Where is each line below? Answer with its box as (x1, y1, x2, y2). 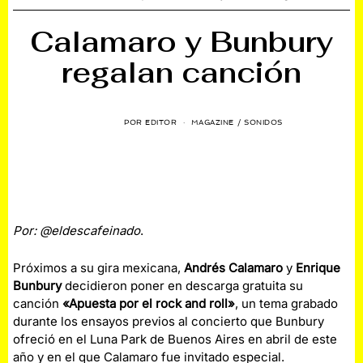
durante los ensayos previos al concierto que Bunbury (13, 314, 325, 329)
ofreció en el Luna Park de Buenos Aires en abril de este (13, 331, 338, 347)
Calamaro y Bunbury (30, 23, 333, 60)
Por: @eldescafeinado (13, 223, 141, 238)
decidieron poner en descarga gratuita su (65, 278, 304, 293)
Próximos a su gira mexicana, (13, 260, 185, 275)
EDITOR (145, 118, 177, 126)
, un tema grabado (235, 296, 339, 311)
